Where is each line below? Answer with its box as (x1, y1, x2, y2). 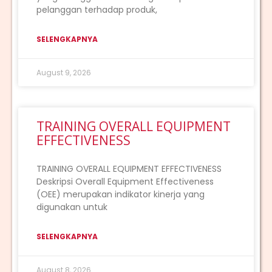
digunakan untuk (36, 201, 107, 214)
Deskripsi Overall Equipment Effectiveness (36, 175, 214, 188)
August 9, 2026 (36, 67, 91, 78)
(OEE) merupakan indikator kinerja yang (36, 188, 205, 201)
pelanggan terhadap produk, (36, 4, 157, 16)
